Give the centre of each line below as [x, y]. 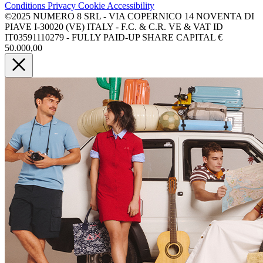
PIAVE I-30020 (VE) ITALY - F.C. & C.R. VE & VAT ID [114, 27]
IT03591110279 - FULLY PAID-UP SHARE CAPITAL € [114, 38]
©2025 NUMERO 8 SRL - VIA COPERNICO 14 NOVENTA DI [129, 16]
